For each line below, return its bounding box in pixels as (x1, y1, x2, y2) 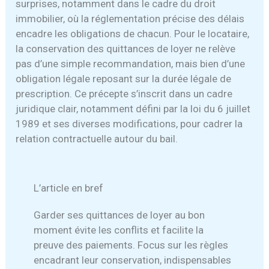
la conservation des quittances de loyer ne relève (16, 42, 236, 55)
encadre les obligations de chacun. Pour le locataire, (16, 27, 250, 40)
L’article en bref (34, 181, 104, 194)
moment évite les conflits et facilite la (34, 223, 204, 236)
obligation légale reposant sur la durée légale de (16, 72, 232, 85)
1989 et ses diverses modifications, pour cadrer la (16, 117, 243, 130)
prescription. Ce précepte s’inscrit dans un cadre (16, 87, 233, 100)
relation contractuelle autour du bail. (16, 132, 178, 145)
